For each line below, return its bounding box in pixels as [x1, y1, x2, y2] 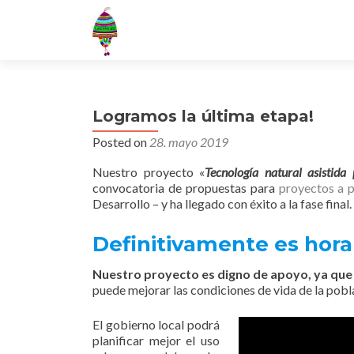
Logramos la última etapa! [92, 107, 314, 126]
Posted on [92, 134, 149, 149]
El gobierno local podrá [92, 317, 220, 332]
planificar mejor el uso [92, 333, 220, 348]
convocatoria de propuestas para [92, 180, 279, 195]
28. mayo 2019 [149, 134, 228, 149]
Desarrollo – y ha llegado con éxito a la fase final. [92, 196, 352, 211]
